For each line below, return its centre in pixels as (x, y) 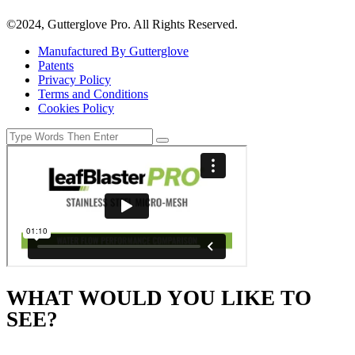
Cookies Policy (76, 108)
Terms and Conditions (93, 94)
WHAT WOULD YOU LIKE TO (159, 298)
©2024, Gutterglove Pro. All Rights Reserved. (122, 24)
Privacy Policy (74, 79)
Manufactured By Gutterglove (113, 51)
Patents (56, 65)
